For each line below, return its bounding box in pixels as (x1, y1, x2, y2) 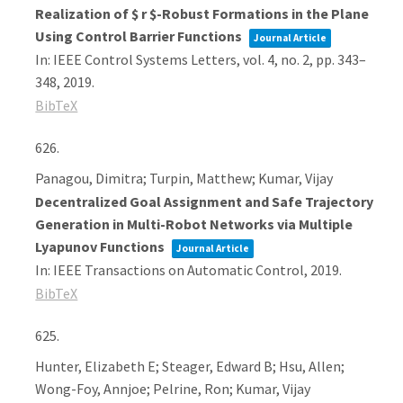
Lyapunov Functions (35, 237, 168, 255)
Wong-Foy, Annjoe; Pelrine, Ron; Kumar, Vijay (35, 380, 311, 398)
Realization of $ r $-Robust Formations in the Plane (35, 4, 370, 22)
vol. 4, (243, 50, 282, 68)
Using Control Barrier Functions (35, 27, 246, 45)
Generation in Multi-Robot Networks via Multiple (35, 215, 354, 233)
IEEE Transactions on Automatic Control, (53, 261, 311, 279)
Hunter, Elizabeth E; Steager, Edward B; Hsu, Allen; (35, 357, 345, 375)
